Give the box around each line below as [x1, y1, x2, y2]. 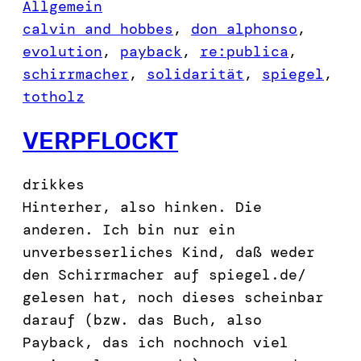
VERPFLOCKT [23, 126, 178, 155]
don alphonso [191, 19, 297, 39]
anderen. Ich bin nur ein [23, 220, 235, 240]
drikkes [23, 175, 85, 195]
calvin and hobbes [23, 19, 173, 39]
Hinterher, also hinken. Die [23, 197, 262, 218]
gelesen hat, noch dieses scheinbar [23, 288, 324, 308]
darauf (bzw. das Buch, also [23, 310, 262, 330]
